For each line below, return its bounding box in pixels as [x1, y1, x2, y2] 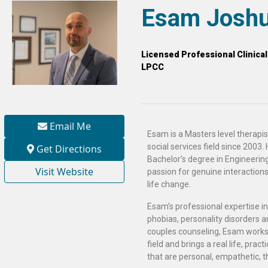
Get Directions [34, 142, 102, 156]
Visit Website [35, 165, 93, 179]
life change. [147, 179, 191, 190]
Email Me [47, 120, 91, 133]
